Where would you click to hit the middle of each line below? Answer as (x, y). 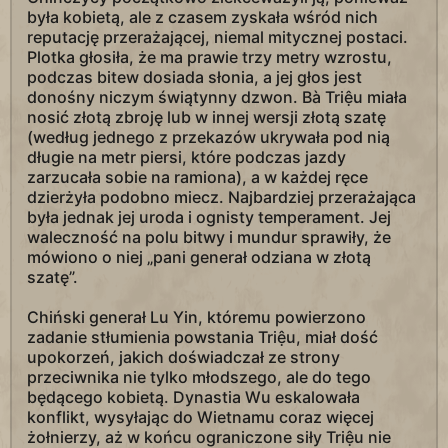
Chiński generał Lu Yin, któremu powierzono (196, 317)
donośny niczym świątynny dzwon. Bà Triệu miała (217, 97)
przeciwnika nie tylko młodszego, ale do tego (199, 377)
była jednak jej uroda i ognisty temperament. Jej (209, 217)
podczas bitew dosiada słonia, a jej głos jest (194, 77)
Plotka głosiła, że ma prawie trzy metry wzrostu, (209, 57)
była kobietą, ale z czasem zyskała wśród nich (202, 17)
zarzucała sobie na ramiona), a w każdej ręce (197, 177)
